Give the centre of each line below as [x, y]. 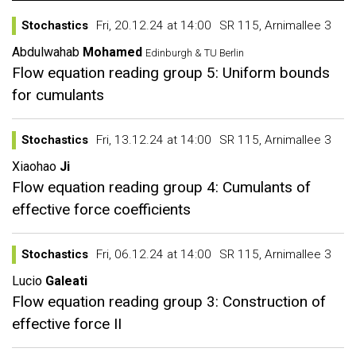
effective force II [67, 324]
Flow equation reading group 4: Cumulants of [161, 187]
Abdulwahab [46, 52]
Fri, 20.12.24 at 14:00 [154, 25]
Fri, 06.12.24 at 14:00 [154, 254]
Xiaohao [34, 166]
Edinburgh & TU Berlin [196, 53]
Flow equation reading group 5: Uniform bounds [171, 73]
